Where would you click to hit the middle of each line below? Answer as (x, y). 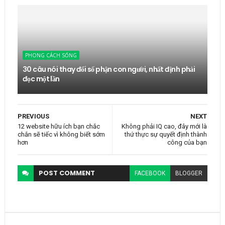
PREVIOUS (33, 116)
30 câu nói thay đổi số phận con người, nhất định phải (109, 69)
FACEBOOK (150, 173)
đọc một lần (41, 79)
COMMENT (77, 173)
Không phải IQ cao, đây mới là (164, 126)
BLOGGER (189, 173)
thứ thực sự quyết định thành (166, 134)
